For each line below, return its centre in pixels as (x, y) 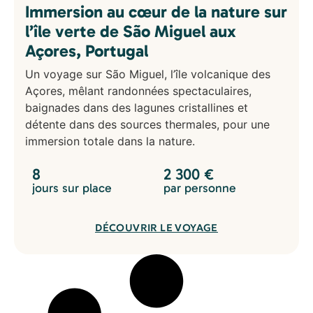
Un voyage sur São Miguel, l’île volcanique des (148, 74)
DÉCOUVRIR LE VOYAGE (156, 227)
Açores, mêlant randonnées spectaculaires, (138, 91)
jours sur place (72, 188)
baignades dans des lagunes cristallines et (137, 108)
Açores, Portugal (87, 51)
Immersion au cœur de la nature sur (156, 12)
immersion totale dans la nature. (110, 141)
